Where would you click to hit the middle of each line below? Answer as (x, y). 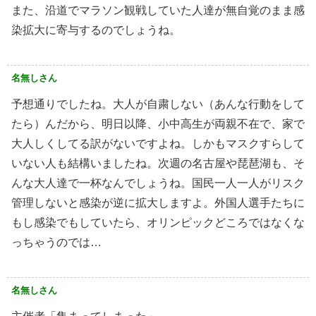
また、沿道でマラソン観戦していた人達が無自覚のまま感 (158, 11)
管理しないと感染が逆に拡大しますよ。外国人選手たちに (158, 203)
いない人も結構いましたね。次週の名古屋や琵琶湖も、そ (158, 164)
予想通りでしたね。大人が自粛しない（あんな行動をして (158, 104)
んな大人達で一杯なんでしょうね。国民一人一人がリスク (158, 183)
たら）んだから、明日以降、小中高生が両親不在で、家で (158, 124)
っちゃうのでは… (56, 243)
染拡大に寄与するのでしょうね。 (96, 30)
